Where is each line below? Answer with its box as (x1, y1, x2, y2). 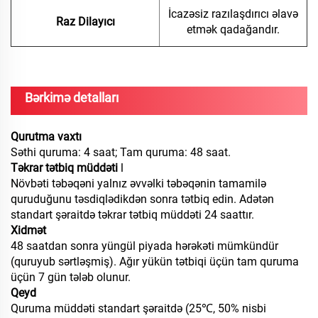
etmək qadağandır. (187, 23, 280, 37)
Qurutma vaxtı (11, 130, 82, 144)
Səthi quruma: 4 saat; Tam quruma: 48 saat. (11, 146, 231, 160)
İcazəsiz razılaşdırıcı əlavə (168, 7, 298, 21)
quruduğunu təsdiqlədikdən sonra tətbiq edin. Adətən (11, 192, 274, 207)
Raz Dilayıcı (55, 15, 115, 29)
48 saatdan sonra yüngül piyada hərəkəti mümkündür (11, 239, 278, 253)
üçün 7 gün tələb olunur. (11, 270, 131, 285)
